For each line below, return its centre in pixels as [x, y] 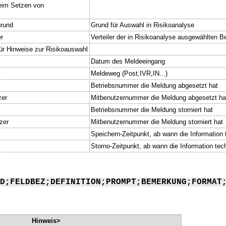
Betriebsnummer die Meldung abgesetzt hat [154, 85]
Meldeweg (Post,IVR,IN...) [129, 73]
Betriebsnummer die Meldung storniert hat [152, 109]
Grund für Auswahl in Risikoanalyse [143, 25]
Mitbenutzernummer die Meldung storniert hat [157, 122]
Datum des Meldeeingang [128, 61]
